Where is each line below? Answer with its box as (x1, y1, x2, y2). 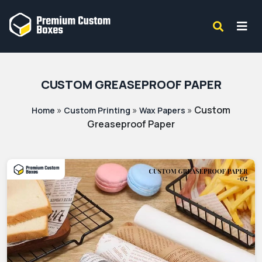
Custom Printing (64, 104, 130, 116)
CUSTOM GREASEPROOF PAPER (40, 77, 222, 93)
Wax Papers (139, 104, 185, 116)
